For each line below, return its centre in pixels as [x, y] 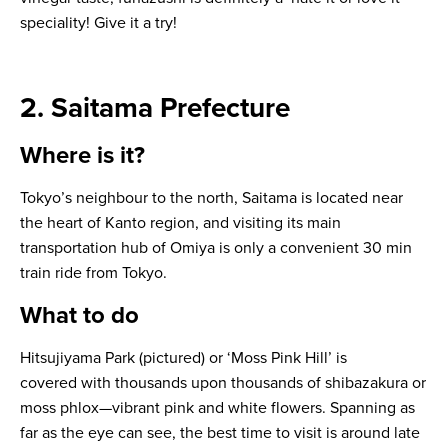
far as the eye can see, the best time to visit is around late [220, 433]
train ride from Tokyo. [93, 273]
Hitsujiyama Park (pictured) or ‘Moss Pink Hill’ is [183, 358]
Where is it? [82, 155]
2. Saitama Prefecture [155, 108]
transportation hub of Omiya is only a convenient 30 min [216, 248]
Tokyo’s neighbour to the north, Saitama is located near [211, 198]
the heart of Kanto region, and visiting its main [180, 223]
